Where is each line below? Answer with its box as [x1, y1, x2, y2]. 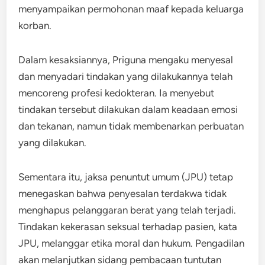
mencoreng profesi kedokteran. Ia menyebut [18, 86, 215, 99]
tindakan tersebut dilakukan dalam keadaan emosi [18, 103, 238, 115]
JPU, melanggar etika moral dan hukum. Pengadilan [18, 237, 245, 249]
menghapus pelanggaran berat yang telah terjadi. [18, 203, 237, 216]
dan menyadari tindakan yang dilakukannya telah [18, 70, 233, 82]
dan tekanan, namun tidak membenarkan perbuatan [18, 119, 244, 132]
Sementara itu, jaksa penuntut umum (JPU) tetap [18, 170, 234, 183]
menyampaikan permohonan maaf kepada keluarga [18, 2, 244, 15]
